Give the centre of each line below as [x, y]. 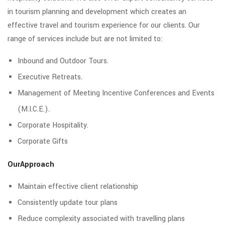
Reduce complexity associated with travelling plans [101, 218]
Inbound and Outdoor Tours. [63, 61]
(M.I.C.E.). [34, 109]
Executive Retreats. [50, 77]
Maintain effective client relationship [78, 186]
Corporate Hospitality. [53, 125]
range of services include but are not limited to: [85, 39]
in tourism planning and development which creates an [97, 12]
